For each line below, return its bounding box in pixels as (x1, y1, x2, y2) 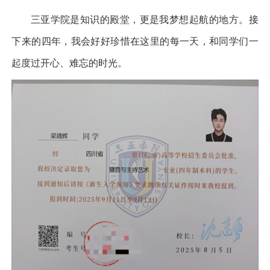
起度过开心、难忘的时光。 (11, 58, 128, 68)
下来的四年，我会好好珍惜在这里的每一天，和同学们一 (11, 36, 259, 46)
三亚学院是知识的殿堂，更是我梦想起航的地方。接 (11, 14, 259, 25)
